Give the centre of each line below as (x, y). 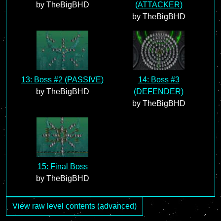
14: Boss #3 (159, 80)
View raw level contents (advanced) (74, 206)
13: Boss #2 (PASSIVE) (62, 80)
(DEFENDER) (159, 92)
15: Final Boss (62, 166)
